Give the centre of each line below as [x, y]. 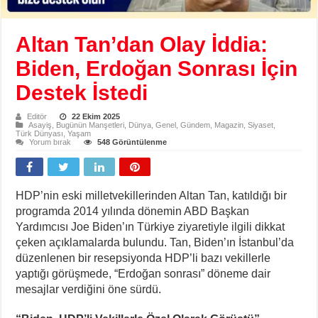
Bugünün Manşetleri [91, 125]
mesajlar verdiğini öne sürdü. [89, 289]
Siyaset [261, 125]
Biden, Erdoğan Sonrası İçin [157, 68]
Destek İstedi [82, 92]
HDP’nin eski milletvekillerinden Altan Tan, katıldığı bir [152, 195]
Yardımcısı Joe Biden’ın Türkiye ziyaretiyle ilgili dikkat [150, 226]
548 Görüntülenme [132, 142]
